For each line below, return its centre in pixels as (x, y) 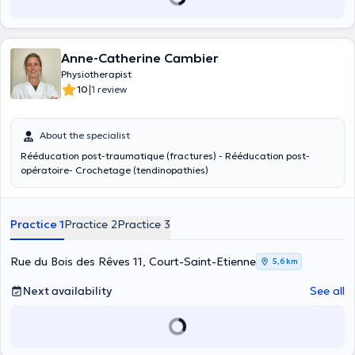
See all (327, 291)
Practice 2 (91, 224)
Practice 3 (144, 224)
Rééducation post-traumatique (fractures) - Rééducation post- (165, 156)
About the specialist (85, 135)
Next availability (67, 291)
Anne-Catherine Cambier (140, 58)
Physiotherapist (96, 74)
